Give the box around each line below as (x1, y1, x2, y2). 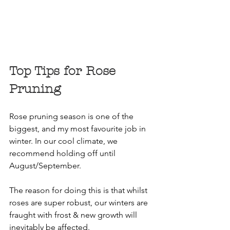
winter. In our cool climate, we (9, 136, 120, 146)
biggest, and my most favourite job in (9, 123, 148, 133)
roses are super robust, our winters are (9, 197, 150, 207)
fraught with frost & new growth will (9, 209, 139, 220)
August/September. (9, 160, 81, 170)
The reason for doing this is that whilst (9, 185, 149, 195)
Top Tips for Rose (9, 63, 120, 78)
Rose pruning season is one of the (9, 111, 136, 121)
